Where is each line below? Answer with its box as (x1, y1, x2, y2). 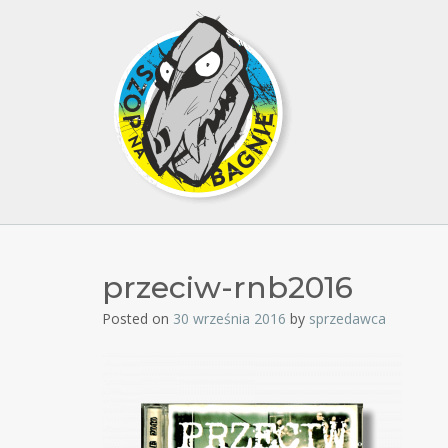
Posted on (102, 309, 173, 328)
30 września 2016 (173, 309, 286, 328)
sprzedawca (309, 309, 386, 328)
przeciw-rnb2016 (102, 269, 353, 306)
